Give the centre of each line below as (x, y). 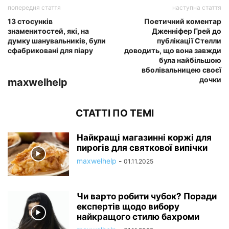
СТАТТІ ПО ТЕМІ (114, 113)
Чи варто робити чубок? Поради (147, 196)
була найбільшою (190, 60)
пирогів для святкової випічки (142, 147)
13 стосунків (30, 21)
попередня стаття (34, 7)
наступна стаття (197, 7)
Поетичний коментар (183, 21)
